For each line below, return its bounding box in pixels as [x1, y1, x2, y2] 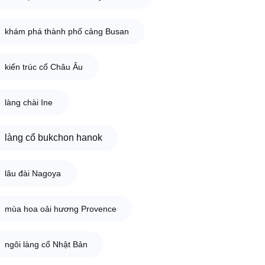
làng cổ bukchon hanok [4, 132, 102, 143]
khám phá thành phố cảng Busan [4, 26, 129, 36]
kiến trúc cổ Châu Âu [4, 62, 83, 72]
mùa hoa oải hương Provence [4, 203, 117, 214]
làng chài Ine [4, 97, 53, 107]
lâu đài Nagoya [4, 168, 61, 178]
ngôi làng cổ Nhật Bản [4, 239, 88, 249]
